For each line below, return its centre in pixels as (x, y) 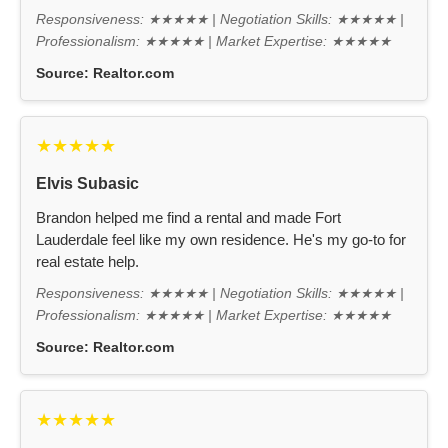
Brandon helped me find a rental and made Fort (188, 218)
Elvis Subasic (87, 184)
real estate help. (87, 262)
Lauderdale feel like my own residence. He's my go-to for (221, 240)
